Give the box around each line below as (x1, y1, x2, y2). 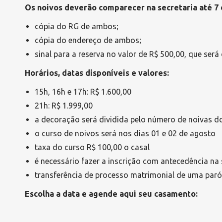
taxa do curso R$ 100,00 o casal (35, 143, 150, 152)
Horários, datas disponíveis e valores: (25, 68, 169, 77)
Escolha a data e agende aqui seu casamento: (25, 189, 198, 198)
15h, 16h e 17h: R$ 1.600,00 (35, 87, 131, 96)
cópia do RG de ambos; (35, 22, 118, 31)
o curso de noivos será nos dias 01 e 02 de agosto (35, 129, 216, 138)
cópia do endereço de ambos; (35, 36, 141, 45)
